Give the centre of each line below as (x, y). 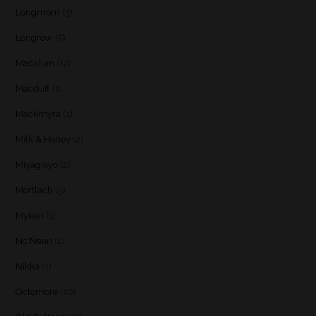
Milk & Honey (43, 139)
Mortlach (35, 190)
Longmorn (38, 12)
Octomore (37, 291)
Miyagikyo (37, 164)
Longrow (35, 37)
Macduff (33, 88)
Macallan (35, 63)
